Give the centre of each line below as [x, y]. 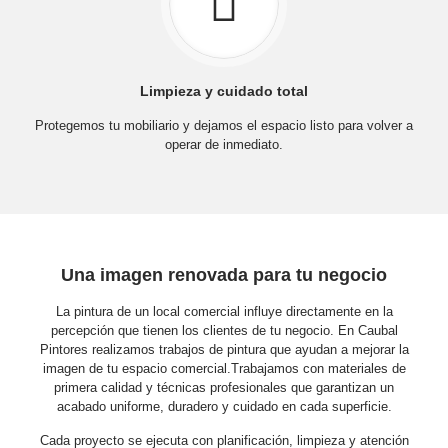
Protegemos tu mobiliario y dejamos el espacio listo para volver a [224, 125]
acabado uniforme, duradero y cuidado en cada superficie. [224, 406]
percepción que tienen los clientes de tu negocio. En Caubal [224, 330]
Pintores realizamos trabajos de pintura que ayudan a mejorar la [224, 349]
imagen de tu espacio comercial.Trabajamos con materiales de [224, 368]
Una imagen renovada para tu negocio [224, 275]
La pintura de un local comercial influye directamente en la [224, 311]
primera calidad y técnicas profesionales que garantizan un [224, 387]
